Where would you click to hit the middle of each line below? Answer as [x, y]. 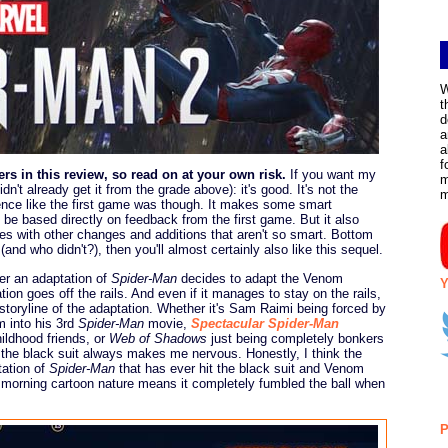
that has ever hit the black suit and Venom [239, 368]
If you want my [331, 175]
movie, [167, 323]
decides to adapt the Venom [260, 278]
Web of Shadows [158, 338]
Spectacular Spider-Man [265, 323]
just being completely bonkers [295, 338]
